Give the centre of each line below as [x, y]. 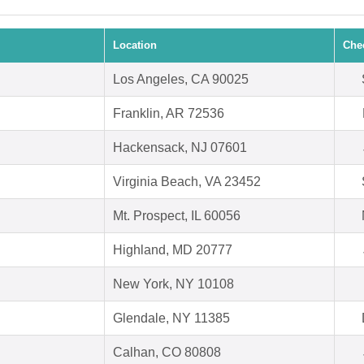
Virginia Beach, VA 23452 [187, 182]
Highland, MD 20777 [173, 250]
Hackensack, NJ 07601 [180, 148]
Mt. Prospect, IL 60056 [177, 216]
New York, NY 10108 [173, 284]
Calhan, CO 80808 [167, 353]
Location [135, 45]
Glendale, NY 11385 [171, 318]
